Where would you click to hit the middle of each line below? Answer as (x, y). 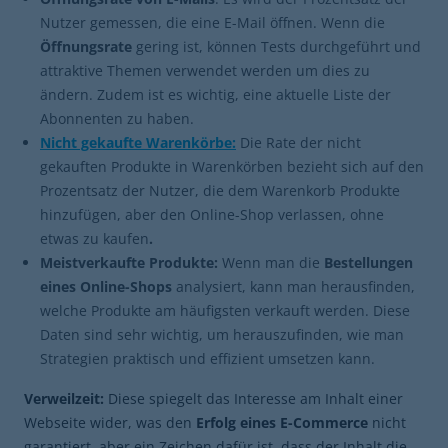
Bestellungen (368, 262)
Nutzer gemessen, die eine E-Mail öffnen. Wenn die (212, 22)
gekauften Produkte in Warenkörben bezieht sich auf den (232, 166)
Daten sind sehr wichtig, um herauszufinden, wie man (222, 334)
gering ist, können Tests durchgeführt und (276, 46)
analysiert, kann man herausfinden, (295, 286)
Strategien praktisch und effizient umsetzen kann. (207, 358)
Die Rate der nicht (300, 142)
